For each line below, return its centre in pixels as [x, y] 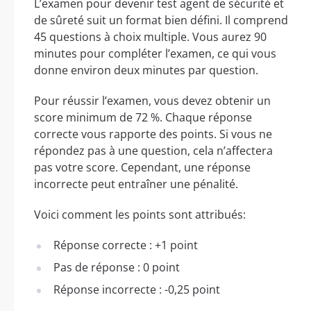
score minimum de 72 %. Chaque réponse [143, 118]
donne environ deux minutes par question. [146, 70]
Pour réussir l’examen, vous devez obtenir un [152, 101]
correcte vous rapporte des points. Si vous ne [153, 134]
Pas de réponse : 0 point [117, 268]
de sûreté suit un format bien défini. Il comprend [161, 20]
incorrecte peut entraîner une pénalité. [136, 184]
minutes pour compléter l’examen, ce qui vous [155, 54]
